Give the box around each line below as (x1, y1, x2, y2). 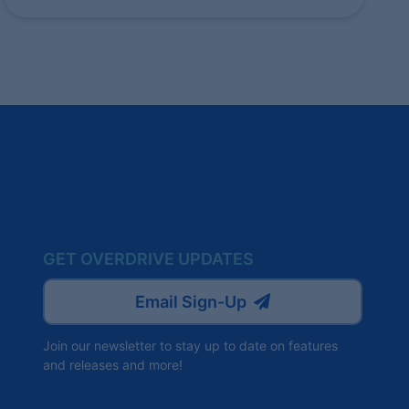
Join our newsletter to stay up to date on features (43, 337, 338, 353)
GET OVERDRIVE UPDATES (43, 248, 254, 268)
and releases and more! (43, 356, 183, 372)
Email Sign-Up (135, 291, 246, 311)
